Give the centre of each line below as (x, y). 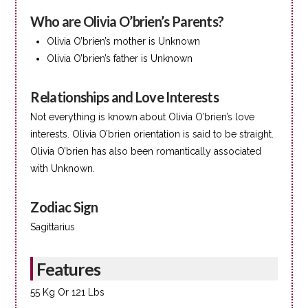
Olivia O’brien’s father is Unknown (119, 58)
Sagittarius (53, 227)
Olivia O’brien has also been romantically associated (146, 151)
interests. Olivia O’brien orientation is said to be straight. (152, 134)
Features (69, 269)
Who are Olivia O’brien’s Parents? (127, 21)
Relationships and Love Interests (125, 97)
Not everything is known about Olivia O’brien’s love (143, 117)
